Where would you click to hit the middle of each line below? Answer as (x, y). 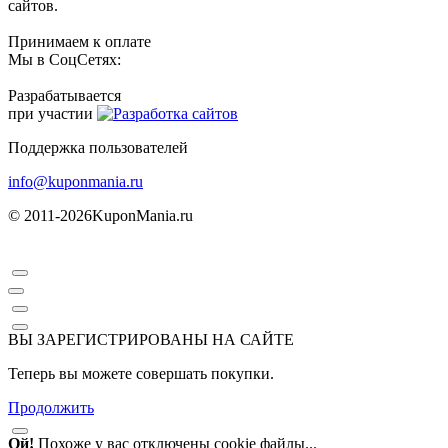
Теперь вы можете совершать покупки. (141, 373)
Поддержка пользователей (98, 147)
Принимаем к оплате (79, 41)
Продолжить (51, 407)
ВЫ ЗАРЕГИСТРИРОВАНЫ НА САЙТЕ (151, 339)
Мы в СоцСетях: (64, 59)
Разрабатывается (64, 95)
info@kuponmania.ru (75, 181)
